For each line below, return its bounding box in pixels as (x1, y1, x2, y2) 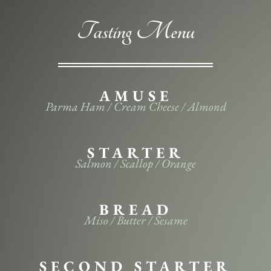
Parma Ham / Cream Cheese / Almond (45, 99, 226, 114)
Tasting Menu (76, 17, 195, 46)
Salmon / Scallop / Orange (75, 155, 196, 171)
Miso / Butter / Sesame (83, 212, 188, 228)
